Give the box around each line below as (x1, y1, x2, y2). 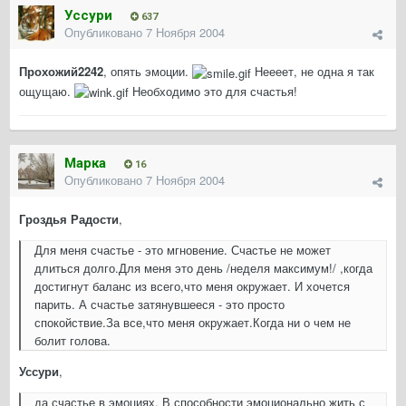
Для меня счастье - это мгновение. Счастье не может (34, 241, 331, 259)
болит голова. (34, 332, 111, 350)
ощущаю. (19, 82, 74, 100)
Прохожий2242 (19, 63, 103, 81)
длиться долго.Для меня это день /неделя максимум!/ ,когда (34, 259, 372, 277)
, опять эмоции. (103, 63, 192, 81)
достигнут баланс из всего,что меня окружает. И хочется (34, 277, 350, 295)
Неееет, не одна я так (251, 63, 374, 81)
